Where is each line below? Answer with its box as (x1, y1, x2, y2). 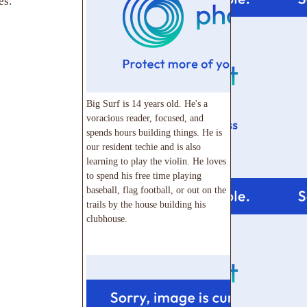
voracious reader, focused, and (86, 112, 204, 124)
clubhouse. (86, 213, 127, 225)
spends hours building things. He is (86, 127, 222, 138)
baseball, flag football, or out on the (86, 184, 226, 196)
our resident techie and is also (86, 141, 201, 153)
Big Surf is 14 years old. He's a (86, 98, 208, 110)
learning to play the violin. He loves (86, 156, 226, 167)
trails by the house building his (86, 199, 206, 210)
